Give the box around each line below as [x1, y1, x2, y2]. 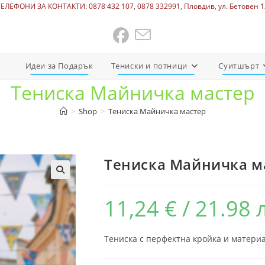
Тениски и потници [111, 60, 188, 71]
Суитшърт [218, 60, 260, 71]
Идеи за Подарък [25, 60, 93, 71]
